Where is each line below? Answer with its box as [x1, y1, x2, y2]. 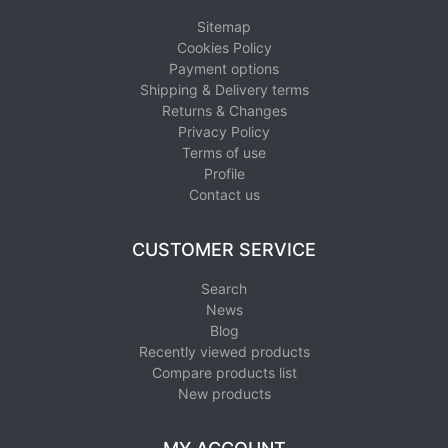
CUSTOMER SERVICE [132, 238, 316, 260]
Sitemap [197, 17, 251, 35]
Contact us [188, 185, 260, 203]
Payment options [169, 59, 279, 77]
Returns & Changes [161, 101, 287, 119]
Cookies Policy [176, 38, 272, 56]
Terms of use [182, 143, 266, 161]
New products [177, 384, 271, 402]
